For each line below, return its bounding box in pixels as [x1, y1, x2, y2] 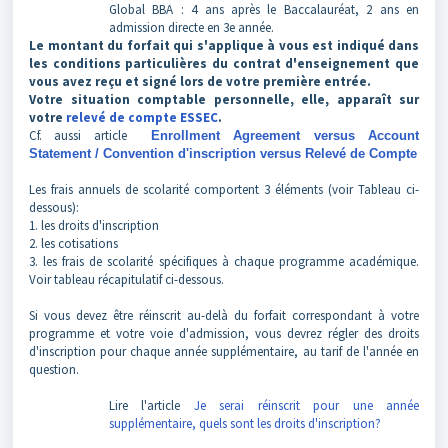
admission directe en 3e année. [109, 19, 277, 36]
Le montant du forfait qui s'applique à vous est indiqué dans [29, 37, 419, 54]
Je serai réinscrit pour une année [193, 397, 420, 414]
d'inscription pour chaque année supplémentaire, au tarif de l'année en [29, 343, 419, 360]
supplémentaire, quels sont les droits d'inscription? [109, 415, 384, 432]
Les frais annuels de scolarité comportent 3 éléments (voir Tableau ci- [29, 181, 419, 198]
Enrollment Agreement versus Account [151, 128, 420, 143]
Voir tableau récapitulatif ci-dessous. [29, 271, 224, 288]
